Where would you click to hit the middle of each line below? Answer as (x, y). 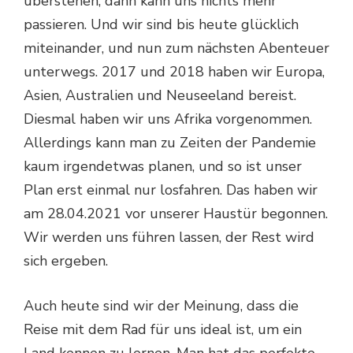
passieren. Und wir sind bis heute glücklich (161, 25)
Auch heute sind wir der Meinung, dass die (161, 306)
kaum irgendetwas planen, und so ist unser (163, 167)
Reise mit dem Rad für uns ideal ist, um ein (163, 330)
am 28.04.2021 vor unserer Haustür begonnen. (176, 214)
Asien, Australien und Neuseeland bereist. (160, 96)
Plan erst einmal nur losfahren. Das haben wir (171, 190)
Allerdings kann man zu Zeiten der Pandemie (170, 143)
